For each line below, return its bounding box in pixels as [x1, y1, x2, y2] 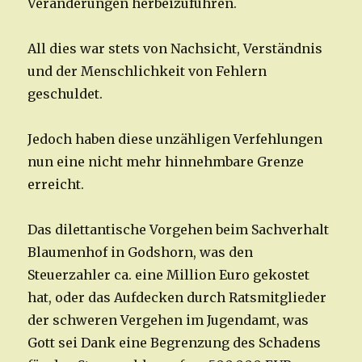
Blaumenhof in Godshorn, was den [27, 244, 254, 261]
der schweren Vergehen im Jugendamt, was [27, 312, 309, 329]
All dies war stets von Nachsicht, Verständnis [27, 40, 323, 57]
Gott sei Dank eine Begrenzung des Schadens [27, 335, 322, 351]
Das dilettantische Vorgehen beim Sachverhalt [27, 221, 330, 238]
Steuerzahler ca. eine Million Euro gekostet [27, 267, 310, 284]
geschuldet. [27, 86, 107, 103]
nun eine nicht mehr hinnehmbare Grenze [27, 154, 305, 170]
